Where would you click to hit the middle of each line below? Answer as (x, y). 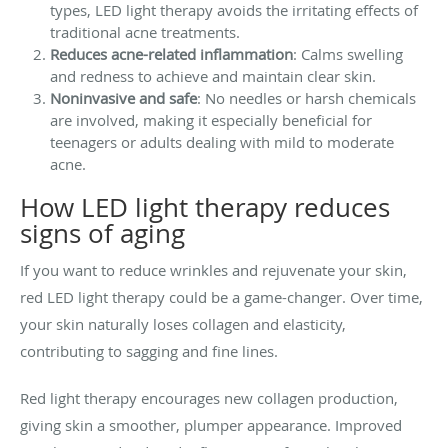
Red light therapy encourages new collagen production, (209, 397)
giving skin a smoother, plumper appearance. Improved (211, 424)
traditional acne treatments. (145, 31)
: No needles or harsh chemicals (306, 97)
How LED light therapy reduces (205, 207)
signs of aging (102, 233)
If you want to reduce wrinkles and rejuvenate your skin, (213, 269)
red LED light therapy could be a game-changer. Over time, (221, 296)
